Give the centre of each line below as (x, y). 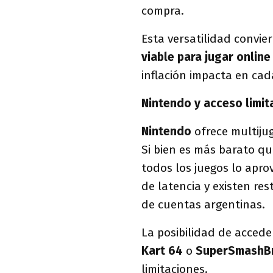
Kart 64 (162, 250)
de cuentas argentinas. (203, 204)
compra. (163, 10)
